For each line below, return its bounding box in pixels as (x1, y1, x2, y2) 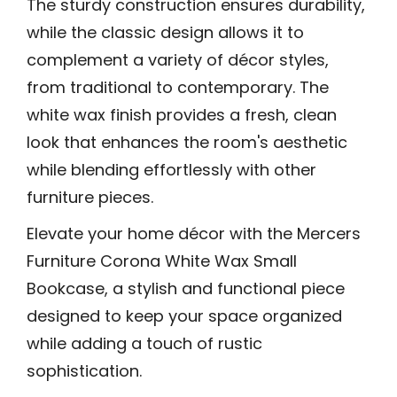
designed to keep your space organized (27, 304, 342, 327)
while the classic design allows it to (27, 20, 304, 43)
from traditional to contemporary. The (27, 75, 329, 98)
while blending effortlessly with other (27, 158, 316, 181)
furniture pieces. (27, 185, 153, 208)
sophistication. (27, 359, 142, 382)
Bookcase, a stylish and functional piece (27, 276, 345, 300)
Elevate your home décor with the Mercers (27, 222, 361, 245)
